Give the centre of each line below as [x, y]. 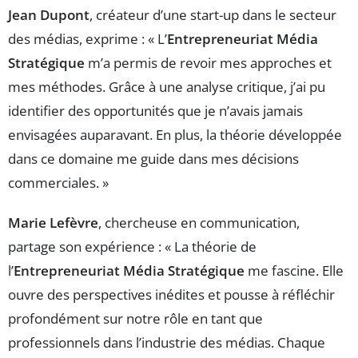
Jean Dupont [49, 15]
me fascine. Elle [294, 270]
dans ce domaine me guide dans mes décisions [153, 159]
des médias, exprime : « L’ [88, 39]
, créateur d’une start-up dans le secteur [213, 15]
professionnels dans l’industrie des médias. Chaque [167, 342]
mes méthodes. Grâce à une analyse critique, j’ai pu [167, 87]
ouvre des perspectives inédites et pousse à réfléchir [171, 294]
